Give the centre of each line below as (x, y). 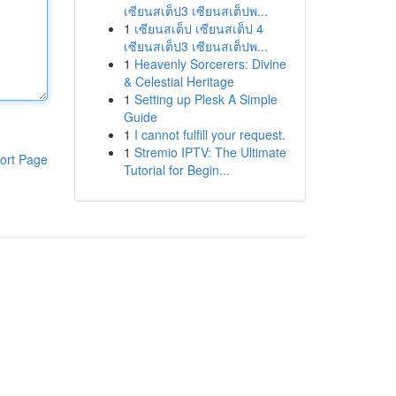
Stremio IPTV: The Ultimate (210, 152)
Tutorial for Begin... (176, 170)
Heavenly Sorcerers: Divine (210, 64)
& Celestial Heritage (179, 81)
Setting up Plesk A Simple (206, 99)
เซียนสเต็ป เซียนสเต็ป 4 (198, 28)
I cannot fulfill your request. (209, 134)
